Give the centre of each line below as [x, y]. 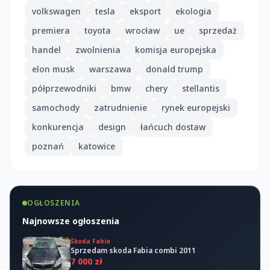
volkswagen [56, 11]
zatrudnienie [121, 107]
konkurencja [58, 127]
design [112, 127]
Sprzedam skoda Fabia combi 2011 [133, 250]
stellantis [201, 88]
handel [46, 49]
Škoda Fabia [90, 241]
